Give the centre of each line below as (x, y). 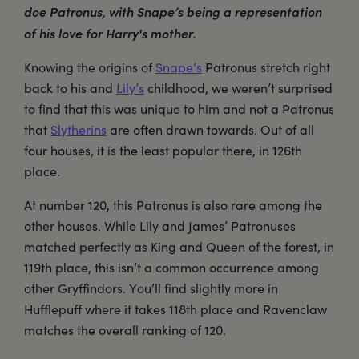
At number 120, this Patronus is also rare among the (173, 204)
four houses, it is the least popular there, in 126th (163, 150)
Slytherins (79, 129)
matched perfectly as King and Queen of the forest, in (179, 246)
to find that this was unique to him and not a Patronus (179, 108)
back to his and (70, 87)
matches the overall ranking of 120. (125, 329)
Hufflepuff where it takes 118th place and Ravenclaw (175, 309)
